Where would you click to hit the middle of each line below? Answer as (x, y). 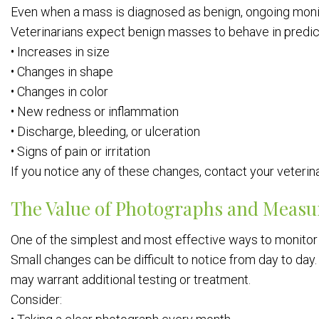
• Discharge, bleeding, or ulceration (105, 131)
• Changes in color (59, 91)
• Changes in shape (62, 72)
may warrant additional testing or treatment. (131, 279)
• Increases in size (60, 52)
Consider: (36, 299)
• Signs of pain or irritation (80, 151)
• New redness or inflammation (95, 111)
